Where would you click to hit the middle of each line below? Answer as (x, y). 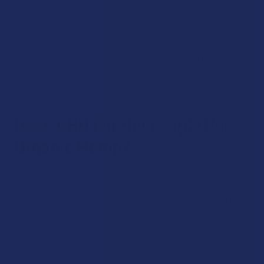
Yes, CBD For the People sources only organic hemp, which (128, 171)
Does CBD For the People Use (123, 124)
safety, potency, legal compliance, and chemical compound (129, 57)
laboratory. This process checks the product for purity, (120, 43)
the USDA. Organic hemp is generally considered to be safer (129, 214)
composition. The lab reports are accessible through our (124, 71)
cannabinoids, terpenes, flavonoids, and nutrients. (113, 256)
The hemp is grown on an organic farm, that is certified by (126, 199)
